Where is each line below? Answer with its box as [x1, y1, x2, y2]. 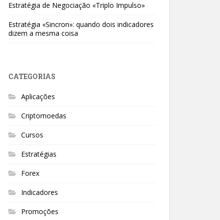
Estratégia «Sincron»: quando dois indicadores [8, 20, 154, 29]
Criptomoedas [21, 111, 66, 120]
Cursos [21, 130, 43, 139]
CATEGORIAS [8, 72, 55, 81]
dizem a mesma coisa [8, 28, 78, 38]
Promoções [21, 207, 58, 216]
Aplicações [21, 92, 55, 101]
